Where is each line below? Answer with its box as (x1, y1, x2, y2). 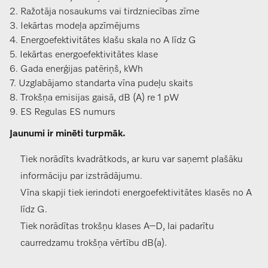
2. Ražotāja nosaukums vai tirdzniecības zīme (10, 7, 199, 17)
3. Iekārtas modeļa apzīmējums (10, 22, 140, 32)
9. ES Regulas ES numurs (10, 108, 115, 118)
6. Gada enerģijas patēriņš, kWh (10, 65, 143, 75)
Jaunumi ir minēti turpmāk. (10, 129, 126, 139)
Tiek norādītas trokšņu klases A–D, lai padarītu (20, 222, 214, 232)
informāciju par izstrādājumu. (20, 172, 142, 182)
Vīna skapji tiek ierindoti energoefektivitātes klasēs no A (20, 188, 252, 199)
